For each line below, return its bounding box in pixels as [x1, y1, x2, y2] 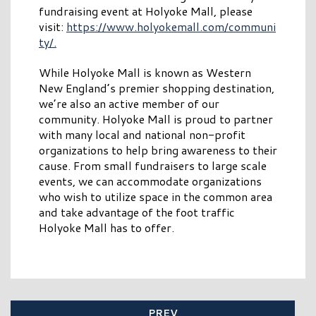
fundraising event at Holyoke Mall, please [39, 3, 253, 20]
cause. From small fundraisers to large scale [39, 157, 267, 174]
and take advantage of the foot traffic [39, 204, 235, 221]
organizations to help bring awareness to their [39, 142, 277, 159]
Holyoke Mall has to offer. [39, 219, 174, 236]
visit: [39, 18, 66, 35]
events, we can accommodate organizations [39, 173, 262, 190]
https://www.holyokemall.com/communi [66, 18, 276, 35]
